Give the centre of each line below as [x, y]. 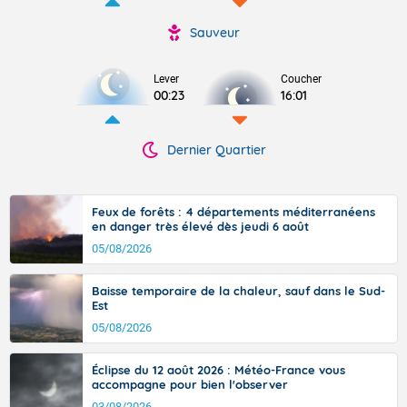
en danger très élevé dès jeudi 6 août [200, 226]
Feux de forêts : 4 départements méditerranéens [233, 212]
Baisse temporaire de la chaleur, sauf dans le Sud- [238, 291]
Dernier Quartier [216, 150]
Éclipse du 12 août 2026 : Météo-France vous [218, 370]
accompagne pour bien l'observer [190, 384]
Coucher [301, 79]
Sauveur [214, 33]
